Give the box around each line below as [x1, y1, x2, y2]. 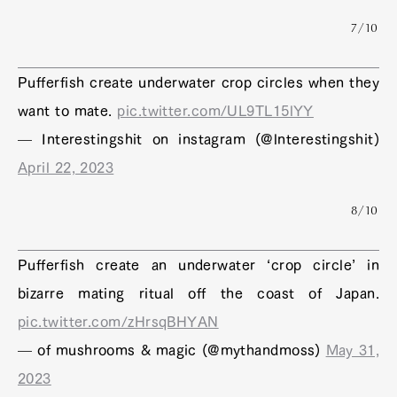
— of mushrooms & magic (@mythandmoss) [18, 342, 326, 357]
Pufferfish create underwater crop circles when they [18, 74, 379, 90]
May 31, [325, 342, 379, 357]
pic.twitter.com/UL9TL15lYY [117, 103, 314, 118]
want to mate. [18, 103, 118, 118]
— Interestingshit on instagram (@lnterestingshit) [18, 131, 379, 146]
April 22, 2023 [18, 160, 114, 175]
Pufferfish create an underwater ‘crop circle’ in [18, 257, 379, 272]
